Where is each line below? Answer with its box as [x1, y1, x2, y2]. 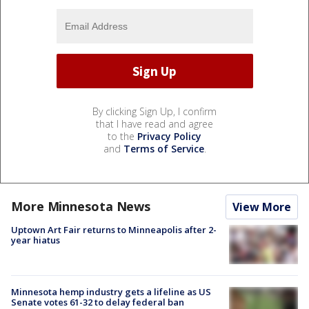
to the [108, 130, 137, 143]
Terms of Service [123, 142, 204, 156]
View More [232, 199, 291, 215]
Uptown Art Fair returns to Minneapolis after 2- [11, 223, 217, 237]
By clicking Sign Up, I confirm [92, 105, 217, 119]
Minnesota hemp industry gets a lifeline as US [11, 285, 211, 298]
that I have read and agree [96, 117, 213, 131]
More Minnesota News [11, 198, 151, 215]
